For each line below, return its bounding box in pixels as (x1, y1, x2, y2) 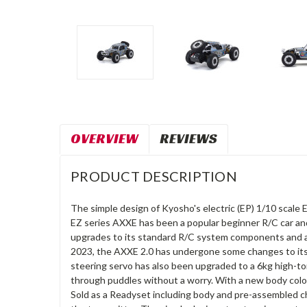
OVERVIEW (71, 130, 138, 147)
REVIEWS (160, 130, 217, 147)
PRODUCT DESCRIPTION (71, 168, 237, 184)
